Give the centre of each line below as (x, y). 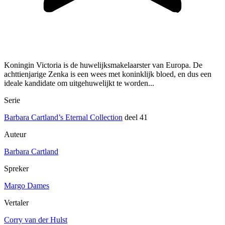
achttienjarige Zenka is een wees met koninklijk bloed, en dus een (108, 74)
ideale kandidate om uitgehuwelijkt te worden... (79, 83)
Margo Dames (27, 186)
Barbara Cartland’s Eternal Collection (63, 118)
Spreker (16, 169)
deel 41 (135, 118)
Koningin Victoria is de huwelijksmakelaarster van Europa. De (103, 65)
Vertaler (16, 203)
